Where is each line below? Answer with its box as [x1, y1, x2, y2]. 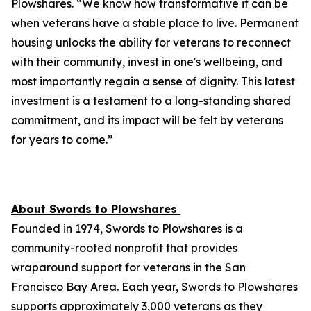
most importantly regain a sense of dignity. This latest [11, 74, 295, 88]
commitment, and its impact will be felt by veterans [11, 113, 283, 127]
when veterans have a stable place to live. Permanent [11, 16, 299, 30]
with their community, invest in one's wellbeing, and [11, 55, 283, 69]
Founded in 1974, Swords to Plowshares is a [11, 221, 243, 235]
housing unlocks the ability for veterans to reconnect [11, 35, 291, 49]
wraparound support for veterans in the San [11, 260, 246, 274]
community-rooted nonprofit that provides [11, 241, 237, 255]
